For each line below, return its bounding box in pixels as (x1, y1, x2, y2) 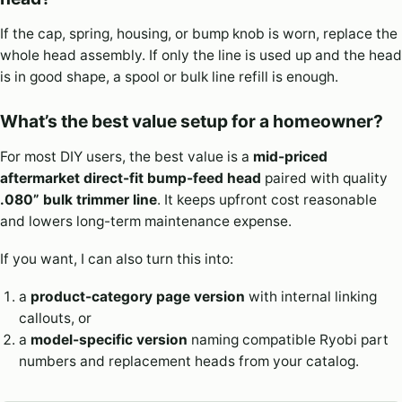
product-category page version (30, 287, 245, 305)
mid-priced (253, 148, 328, 166)
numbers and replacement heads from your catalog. (18, 352, 359, 370)
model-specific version (30, 330, 188, 348)
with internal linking (244, 287, 377, 305)
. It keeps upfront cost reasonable (157, 191, 377, 209)
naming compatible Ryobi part (187, 330, 389, 348)
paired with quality (261, 170, 388, 188)
